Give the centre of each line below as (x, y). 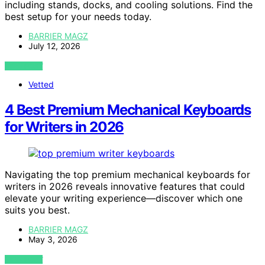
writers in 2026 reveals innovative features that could (125, 187)
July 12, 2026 (54, 46)
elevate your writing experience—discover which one (124, 198)
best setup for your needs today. (78, 17)
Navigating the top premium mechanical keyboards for (127, 175)
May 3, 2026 (53, 240)
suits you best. (37, 210)
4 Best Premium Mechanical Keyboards (128, 110)
